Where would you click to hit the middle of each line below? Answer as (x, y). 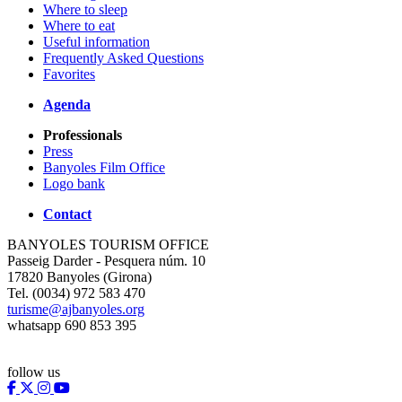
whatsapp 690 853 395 (72, 326)
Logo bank (74, 184)
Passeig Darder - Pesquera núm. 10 (106, 261)
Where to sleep (85, 10)
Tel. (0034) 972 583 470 (76, 293)
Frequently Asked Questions (123, 58)
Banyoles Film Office (104, 168)
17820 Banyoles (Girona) (79, 277)
